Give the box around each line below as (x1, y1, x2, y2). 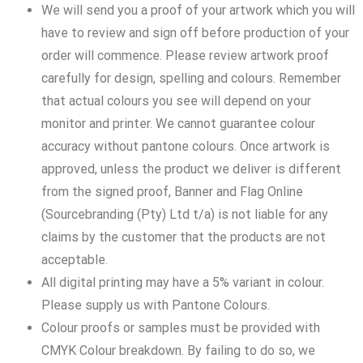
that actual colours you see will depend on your (41, 92, 311, 109)
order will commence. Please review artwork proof (41, 47, 329, 63)
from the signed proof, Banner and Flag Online (41, 183, 303, 199)
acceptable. (41, 251, 108, 267)
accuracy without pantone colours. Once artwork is (41, 138, 330, 154)
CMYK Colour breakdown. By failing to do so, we (41, 342, 315, 358)
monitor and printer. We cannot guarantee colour (41, 115, 315, 131)
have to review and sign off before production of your (41, 24, 349, 41)
